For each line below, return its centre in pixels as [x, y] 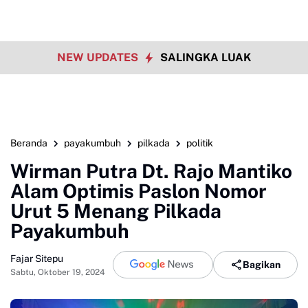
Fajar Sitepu [37, 258]
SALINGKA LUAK [206, 57]
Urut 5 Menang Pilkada [116, 211]
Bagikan [262, 264]
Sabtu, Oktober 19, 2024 [58, 272]
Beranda [29, 143]
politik [200, 143]
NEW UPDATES [99, 57]
